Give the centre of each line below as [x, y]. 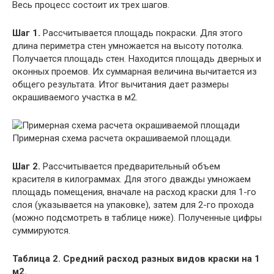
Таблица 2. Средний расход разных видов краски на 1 [136, 259]
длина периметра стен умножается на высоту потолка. [128, 46]
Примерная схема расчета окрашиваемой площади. [122, 139]
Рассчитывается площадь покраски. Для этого [142, 33]
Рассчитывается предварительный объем [130, 167]
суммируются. [41, 231]
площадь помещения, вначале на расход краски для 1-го [134, 192]
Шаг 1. [26, 33]
